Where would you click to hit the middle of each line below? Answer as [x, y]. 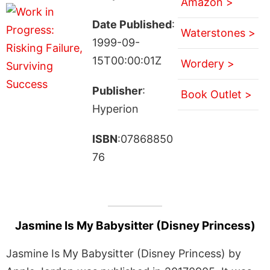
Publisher [117, 90]
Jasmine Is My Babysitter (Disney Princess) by [124, 253]
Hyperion [115, 108]
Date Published [132, 24]
